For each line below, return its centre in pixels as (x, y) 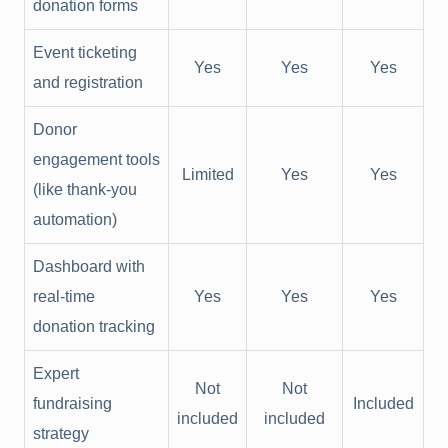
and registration (88, 83)
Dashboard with (89, 267)
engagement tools (96, 160)
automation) (75, 220)
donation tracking (94, 327)
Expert (56, 374)
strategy (61, 434)
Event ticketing (85, 53)
